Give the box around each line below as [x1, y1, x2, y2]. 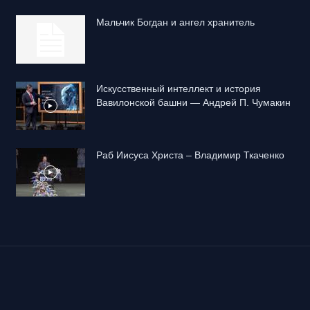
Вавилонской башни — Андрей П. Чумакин [95, 97, 291, 108]
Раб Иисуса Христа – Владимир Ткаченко [95, 149, 284, 161]
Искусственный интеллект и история [95, 83, 261, 94]
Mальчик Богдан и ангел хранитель [95, 17, 255, 28]
